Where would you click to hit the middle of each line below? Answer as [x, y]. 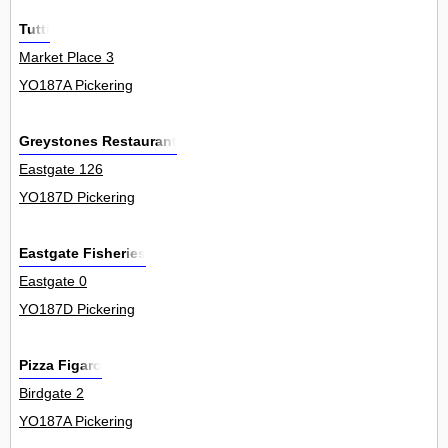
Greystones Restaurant [98, 141]
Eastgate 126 [61, 169]
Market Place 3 [66, 57]
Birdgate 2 [51, 393]
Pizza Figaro [60, 365]
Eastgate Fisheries [82, 253]
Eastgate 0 [53, 281]
